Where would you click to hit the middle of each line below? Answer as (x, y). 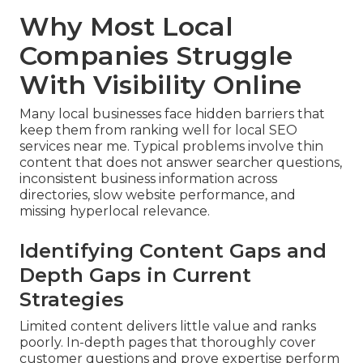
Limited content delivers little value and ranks (168, 327)
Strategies (72, 300)
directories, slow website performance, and (158, 195)
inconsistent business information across (148, 179)
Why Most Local (126, 27)
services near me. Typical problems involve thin (171, 147)
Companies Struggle (156, 56)
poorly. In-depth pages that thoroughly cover (168, 343)
